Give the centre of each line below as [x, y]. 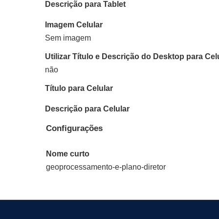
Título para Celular [79, 88]
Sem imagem [68, 38]
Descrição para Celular [87, 109]
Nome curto [68, 154]
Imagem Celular [74, 25]
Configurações [74, 128]
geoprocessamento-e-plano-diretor [106, 167]
